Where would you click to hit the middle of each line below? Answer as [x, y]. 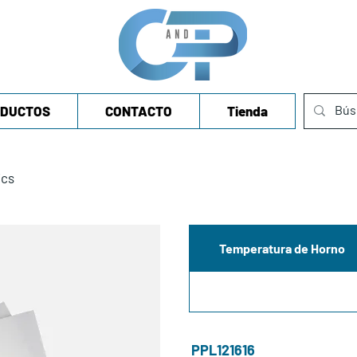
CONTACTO [139, 110]
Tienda [247, 110]
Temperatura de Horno [282, 248]
